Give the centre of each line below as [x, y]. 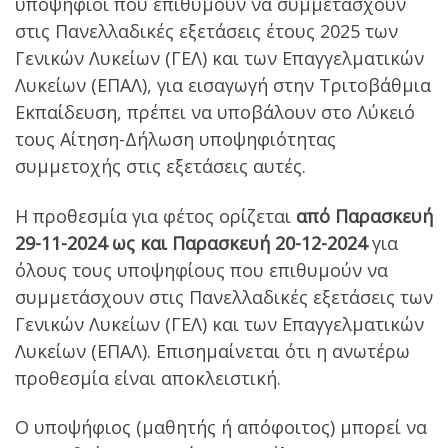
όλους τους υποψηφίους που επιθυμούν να [201, 269]
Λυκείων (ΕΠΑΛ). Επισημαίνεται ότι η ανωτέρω [212, 350]
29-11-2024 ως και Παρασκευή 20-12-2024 [191, 242]
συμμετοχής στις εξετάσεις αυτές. [160, 166]
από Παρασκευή [364, 215]
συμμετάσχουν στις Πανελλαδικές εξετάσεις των [224, 296]
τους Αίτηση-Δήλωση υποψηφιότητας [175, 139]
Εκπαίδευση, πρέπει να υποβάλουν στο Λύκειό [215, 112]
